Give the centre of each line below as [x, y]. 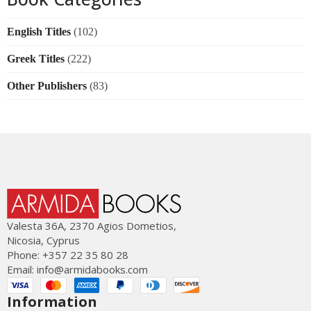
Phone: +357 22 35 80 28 [68, 255]
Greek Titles [36, 59]
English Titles [39, 32]
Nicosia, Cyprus [43, 241]
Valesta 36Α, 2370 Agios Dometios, [92, 226]
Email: [22, 270]
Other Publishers [47, 86]
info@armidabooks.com [92, 270]
